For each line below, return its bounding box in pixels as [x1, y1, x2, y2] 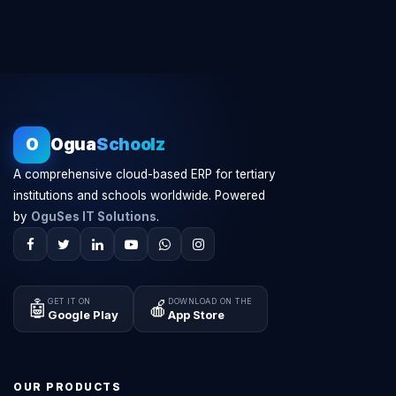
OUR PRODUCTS [13, 380, 121, 393]
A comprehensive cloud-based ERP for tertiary [13, 167, 276, 181]
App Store [168, 307, 225, 322]
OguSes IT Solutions [31, 209, 156, 224]
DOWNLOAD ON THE [168, 295, 253, 306]
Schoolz [95, 134, 165, 155]
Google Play [48, 307, 118, 322]
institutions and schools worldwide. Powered [13, 188, 265, 202]
